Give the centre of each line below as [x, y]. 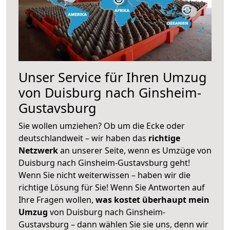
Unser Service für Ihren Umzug [113, 77]
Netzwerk [39, 150]
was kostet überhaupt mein [152, 199]
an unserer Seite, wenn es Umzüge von [136, 150]
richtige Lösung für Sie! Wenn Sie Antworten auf [112, 187]
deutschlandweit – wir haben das [83, 138]
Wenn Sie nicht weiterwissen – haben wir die [104, 175]
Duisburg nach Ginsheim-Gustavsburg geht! [104, 162]
